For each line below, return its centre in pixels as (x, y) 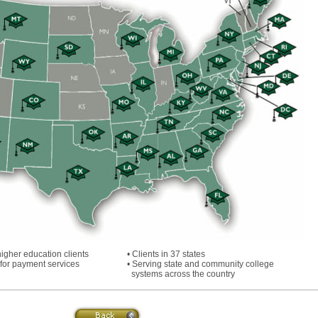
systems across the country (181, 274)
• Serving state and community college (200, 264)
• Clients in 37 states (166, 254)
